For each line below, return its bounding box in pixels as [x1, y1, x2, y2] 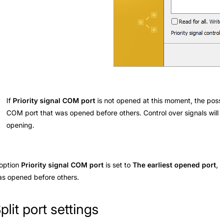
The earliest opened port [133, 160, 217, 169]
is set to [104, 160, 133, 169]
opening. [6, 120, 35, 129]
